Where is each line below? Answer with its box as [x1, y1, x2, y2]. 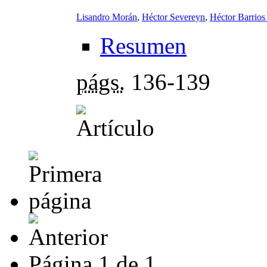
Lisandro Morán [76, 11, 137, 22]
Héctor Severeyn [142, 11, 205, 22]
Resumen [100, 32, 187, 58]
